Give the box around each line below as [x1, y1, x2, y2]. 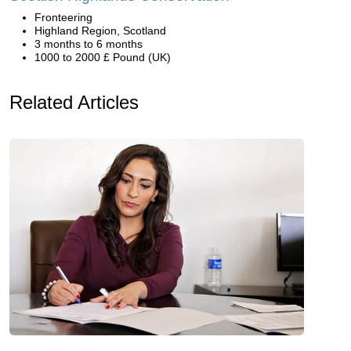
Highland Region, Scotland [34, 24, 166, 38]
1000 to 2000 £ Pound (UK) [34, 51, 171, 64]
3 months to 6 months [34, 38, 143, 51]
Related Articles [9, 92, 139, 114]
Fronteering [34, 11, 92, 24]
